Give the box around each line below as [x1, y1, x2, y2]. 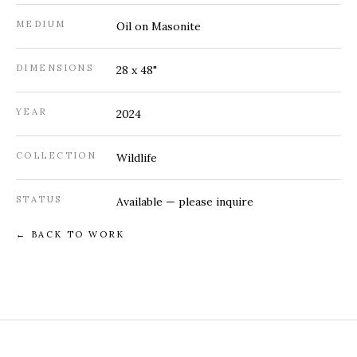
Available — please [116, 194, 216, 210]
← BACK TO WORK [16, 229, 125, 241]
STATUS [16, 194, 62, 206]
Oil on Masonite [116, 19, 201, 34]
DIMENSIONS [16, 62, 94, 74]
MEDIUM [16, 18, 66, 30]
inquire [216, 194, 253, 210]
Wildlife [116, 151, 157, 166]
